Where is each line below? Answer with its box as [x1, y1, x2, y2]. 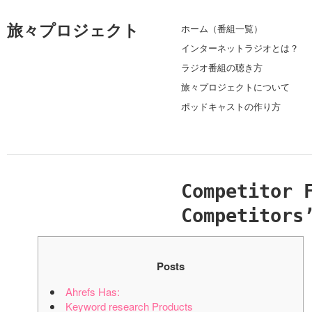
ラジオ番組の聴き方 [181, 61, 263, 74]
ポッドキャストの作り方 [181, 100, 281, 113]
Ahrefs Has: [65, 284, 120, 299]
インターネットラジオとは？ [181, 41, 299, 54]
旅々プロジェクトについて [181, 80, 290, 93]
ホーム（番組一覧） [181, 22, 263, 35]
